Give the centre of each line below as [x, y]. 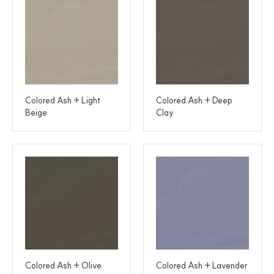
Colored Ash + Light [63, 100]
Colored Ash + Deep [194, 100]
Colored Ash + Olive [63, 265]
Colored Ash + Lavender [202, 265]
